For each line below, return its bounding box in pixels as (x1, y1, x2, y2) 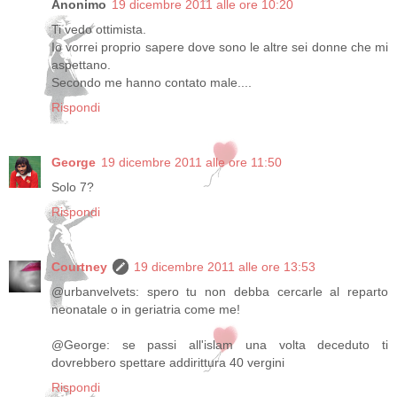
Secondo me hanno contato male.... (51, 74, 252, 90)
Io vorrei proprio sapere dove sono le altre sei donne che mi (51, 39, 388, 54)
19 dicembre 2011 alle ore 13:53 (134, 259, 315, 274)
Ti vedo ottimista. (51, 21, 146, 36)
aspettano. (51, 57, 111, 72)
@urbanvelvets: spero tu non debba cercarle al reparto (51, 284, 388, 299)
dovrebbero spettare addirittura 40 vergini (51, 354, 284, 370)
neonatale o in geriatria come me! (51, 301, 240, 316)
